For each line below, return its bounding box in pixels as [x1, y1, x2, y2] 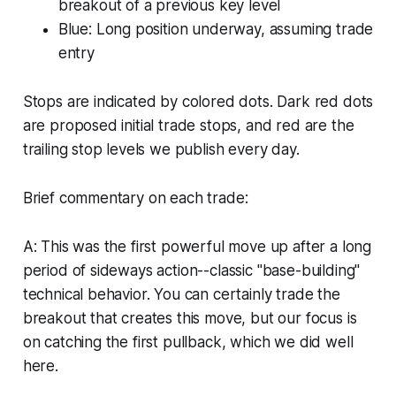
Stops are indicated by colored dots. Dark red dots [22, 93, 374, 111]
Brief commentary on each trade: [22, 189, 248, 208]
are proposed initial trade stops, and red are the [22, 117, 354, 135]
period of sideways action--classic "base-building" [22, 262, 361, 280]
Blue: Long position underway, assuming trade [57, 20, 374, 39]
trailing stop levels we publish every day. [22, 141, 300, 159]
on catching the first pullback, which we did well [22, 333, 354, 352]
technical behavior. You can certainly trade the [22, 286, 340, 304]
